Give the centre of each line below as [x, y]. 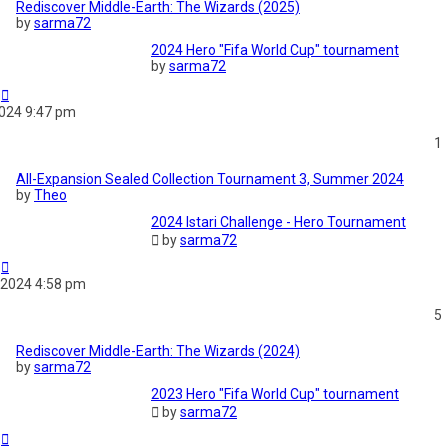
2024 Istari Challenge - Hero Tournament [278, 222]
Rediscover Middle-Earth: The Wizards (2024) [158, 351]
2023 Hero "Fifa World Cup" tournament [275, 394]
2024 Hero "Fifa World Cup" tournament [275, 50]
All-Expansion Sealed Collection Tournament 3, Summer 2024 [210, 179]
